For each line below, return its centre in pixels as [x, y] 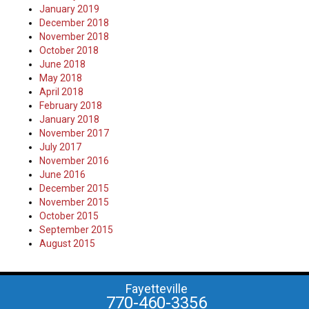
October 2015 [69, 216]
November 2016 [74, 161]
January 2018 [70, 120]
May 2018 [61, 78]
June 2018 [63, 64]
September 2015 [77, 230]
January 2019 [70, 9]
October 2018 [69, 51]
